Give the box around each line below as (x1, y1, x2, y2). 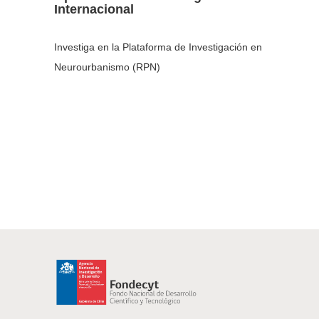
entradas (35, 231, 99, 250)
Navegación (35, 197, 121, 216)
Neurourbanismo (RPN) (54, 61, 161, 73)
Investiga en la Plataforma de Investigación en (54, 41, 263, 53)
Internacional (54, 2, 135, 17)
